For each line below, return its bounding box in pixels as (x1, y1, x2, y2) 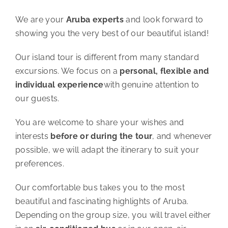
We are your (15, 14, 66, 24)
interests (15, 131, 51, 141)
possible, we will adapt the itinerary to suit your (15, 145, 199, 155)
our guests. (15, 93, 60, 103)
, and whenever (152, 131, 212, 141)
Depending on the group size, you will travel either (15, 210, 211, 220)
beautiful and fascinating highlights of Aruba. (15, 196, 189, 206)
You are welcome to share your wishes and (15, 117, 184, 127)
